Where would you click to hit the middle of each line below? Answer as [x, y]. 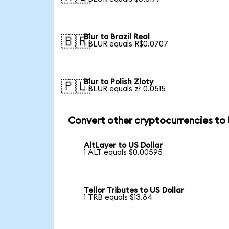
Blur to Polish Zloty [119, 82]
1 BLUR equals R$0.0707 [126, 44]
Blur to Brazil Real [117, 37]
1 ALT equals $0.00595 [123, 153]
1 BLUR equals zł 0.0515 [125, 89]
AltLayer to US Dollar [123, 146]
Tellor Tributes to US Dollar [134, 191]
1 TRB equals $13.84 [118, 198]
